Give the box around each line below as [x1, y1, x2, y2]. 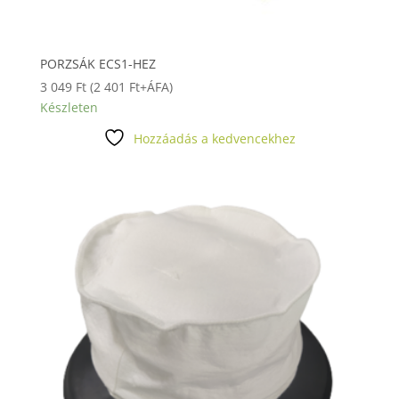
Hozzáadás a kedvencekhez [133, 130, 296, 148]
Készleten [39, 99, 98, 117]
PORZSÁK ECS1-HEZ [39, 55, 156, 73]
